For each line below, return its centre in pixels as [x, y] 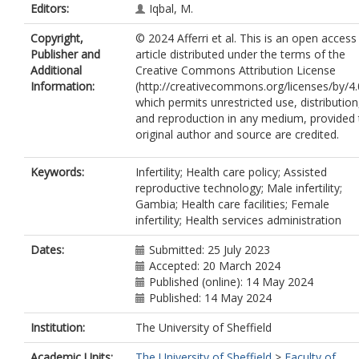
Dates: [47, 250]
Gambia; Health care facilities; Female [232, 204]
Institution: [58, 327]
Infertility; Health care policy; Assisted [231, 172]
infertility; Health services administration [238, 220]
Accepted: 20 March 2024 [215, 266]
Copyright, [57, 38]
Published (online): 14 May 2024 [231, 282]
